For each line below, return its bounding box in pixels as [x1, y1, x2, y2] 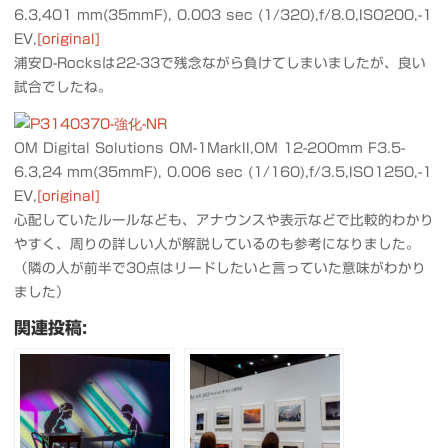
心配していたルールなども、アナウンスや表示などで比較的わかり [13, 213, 434, 227]
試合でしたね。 [13, 79, 112, 94]
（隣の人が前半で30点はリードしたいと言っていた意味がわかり [13, 261, 426, 275]
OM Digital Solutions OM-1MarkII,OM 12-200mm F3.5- [13, 141, 405, 155]
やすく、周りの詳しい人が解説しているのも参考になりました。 [13, 237, 420, 251]
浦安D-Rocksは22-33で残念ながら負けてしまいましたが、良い [13, 55, 426, 70]
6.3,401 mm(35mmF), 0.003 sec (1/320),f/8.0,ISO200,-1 [13, 7, 432, 22]
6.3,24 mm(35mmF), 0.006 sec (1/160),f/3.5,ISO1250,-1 [13, 165, 432, 179]
